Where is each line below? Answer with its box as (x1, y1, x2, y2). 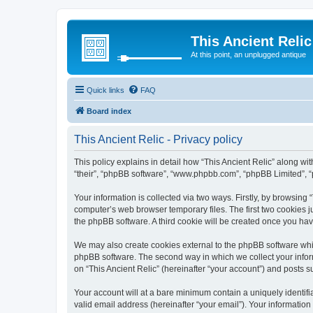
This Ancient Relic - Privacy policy (74, 133, 242, 145)
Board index (87, 106, 131, 115)
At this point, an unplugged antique (191, 50, 306, 59)
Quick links (87, 85, 124, 94)
